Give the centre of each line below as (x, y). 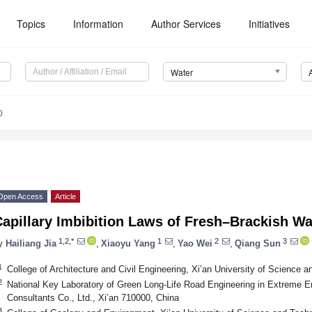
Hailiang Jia (31, 243)
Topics (31, 24)
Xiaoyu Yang (128, 243)
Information (99, 24)
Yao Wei (195, 243)
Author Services (186, 24)
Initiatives (270, 24)
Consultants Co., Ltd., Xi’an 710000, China (93, 297)
